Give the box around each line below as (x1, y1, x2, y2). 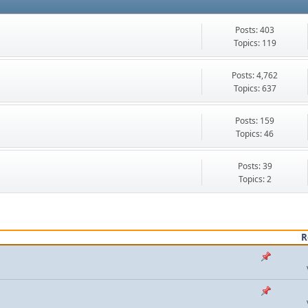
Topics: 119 (233, 37, 276, 49)
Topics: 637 (233, 82, 276, 95)
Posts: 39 (237, 160, 272, 173)
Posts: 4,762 (232, 69, 278, 82)
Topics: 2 (238, 173, 272, 186)
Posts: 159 (235, 115, 274, 127)
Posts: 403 (235, 24, 274, 36)
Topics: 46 (236, 128, 274, 140)
